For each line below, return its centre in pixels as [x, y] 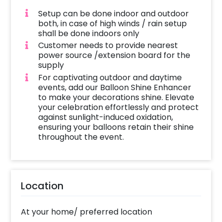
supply [51, 65]
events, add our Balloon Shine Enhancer [114, 88]
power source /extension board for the [114, 55]
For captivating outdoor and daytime [110, 78]
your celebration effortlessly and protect [118, 108]
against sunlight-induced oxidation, [105, 117]
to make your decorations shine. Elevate [116, 98]
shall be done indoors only [88, 33]
